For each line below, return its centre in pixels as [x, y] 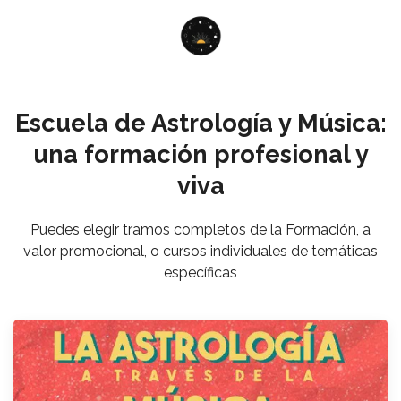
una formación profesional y [200, 154]
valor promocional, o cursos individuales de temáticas [200, 251]
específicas [200, 273]
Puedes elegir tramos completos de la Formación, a [200, 230]
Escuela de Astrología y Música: [200, 123]
